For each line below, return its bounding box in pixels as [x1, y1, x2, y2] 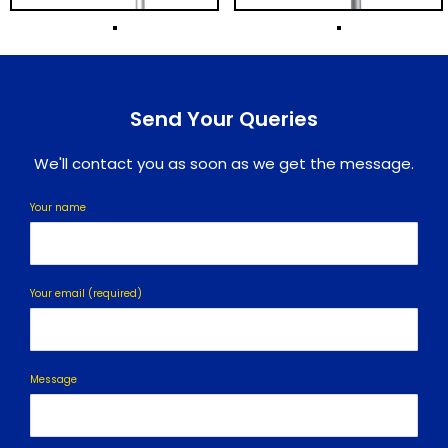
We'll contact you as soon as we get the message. [34, 152, 414, 174]
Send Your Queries [130, 104, 318, 133]
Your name [30, 199, 86, 215]
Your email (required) [30, 285, 142, 301]
